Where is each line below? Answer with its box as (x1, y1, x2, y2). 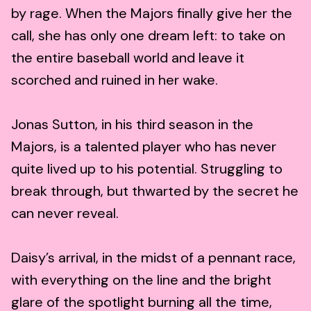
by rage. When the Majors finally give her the (11, 3, 292, 22)
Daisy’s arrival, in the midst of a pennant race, (11, 248, 296, 267)
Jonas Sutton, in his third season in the (11, 115, 253, 133)
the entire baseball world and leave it (11, 48, 244, 67)
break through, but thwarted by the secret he (11, 181, 299, 200)
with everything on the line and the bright (11, 270, 271, 289)
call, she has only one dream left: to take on (11, 26, 285, 44)
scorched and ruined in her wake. (11, 70, 218, 89)
